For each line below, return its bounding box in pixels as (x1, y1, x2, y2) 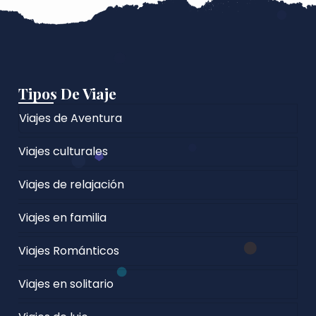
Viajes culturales (18, 142, 109, 159)
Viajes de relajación (18, 176, 125, 193)
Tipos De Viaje (18, 83, 117, 103)
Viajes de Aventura (19, 109, 123, 126)
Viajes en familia (18, 209, 107, 226)
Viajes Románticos (18, 242, 120, 259)
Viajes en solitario (18, 275, 114, 292)
